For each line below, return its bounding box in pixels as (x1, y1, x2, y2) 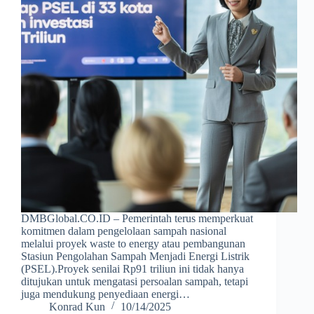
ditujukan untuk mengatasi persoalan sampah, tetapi (21, 275, 248, 288)
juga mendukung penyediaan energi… (21, 288, 190, 301)
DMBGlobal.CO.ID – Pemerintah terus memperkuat (21, 212, 253, 225)
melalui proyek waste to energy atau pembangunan (21, 238, 245, 250)
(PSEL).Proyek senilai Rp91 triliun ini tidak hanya (21, 263, 244, 275)
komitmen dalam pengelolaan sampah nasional (21, 225, 226, 238)
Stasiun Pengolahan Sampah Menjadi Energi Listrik (21, 250, 250, 263)
